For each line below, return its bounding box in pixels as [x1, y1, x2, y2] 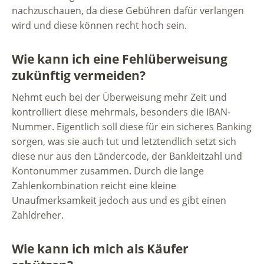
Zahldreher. [12, 208, 64, 222]
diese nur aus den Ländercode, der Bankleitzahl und [12, 149, 242, 163]
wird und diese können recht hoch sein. [12, 19, 187, 32]
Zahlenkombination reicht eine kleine [12, 179, 176, 192]
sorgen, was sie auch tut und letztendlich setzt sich [12, 134, 236, 148]
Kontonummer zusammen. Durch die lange [12, 164, 204, 177]
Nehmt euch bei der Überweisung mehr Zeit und [12, 90, 227, 104]
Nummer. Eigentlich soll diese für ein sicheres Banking [12, 120, 252, 133]
